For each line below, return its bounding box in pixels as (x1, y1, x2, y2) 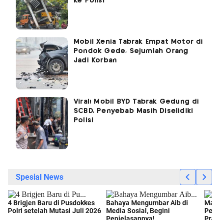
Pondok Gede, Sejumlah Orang (74, 47, 189, 55)
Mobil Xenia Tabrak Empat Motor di (74, 38, 203, 45)
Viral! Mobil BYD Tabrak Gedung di (74, 98, 199, 105)
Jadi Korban (74, 56, 117, 64)
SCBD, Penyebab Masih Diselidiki (74, 107, 193, 114)
